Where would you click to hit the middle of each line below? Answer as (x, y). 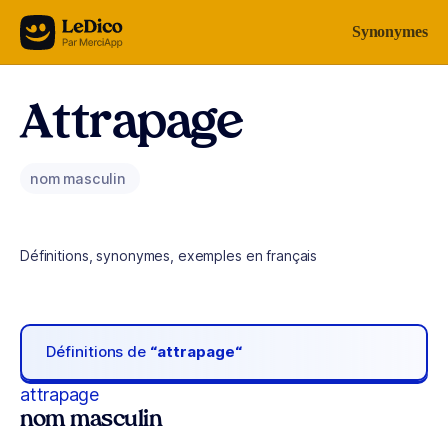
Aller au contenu (76, 27)
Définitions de (98, 352)
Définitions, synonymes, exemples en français (169, 255)
